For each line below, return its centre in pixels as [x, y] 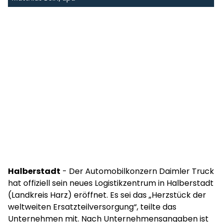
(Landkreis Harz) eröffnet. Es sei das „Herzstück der [107, 195]
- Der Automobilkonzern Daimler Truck [137, 171]
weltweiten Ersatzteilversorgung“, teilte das [92, 207]
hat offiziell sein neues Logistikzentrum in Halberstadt [111, 183]
